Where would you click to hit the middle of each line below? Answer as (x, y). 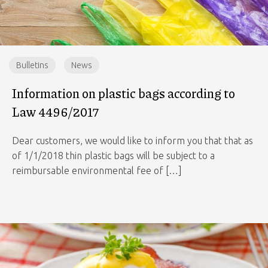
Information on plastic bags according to (124, 93)
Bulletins (32, 65)
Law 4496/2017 (55, 112)
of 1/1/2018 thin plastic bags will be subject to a (113, 156)
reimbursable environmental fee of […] (97, 170)
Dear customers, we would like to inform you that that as (133, 141)
